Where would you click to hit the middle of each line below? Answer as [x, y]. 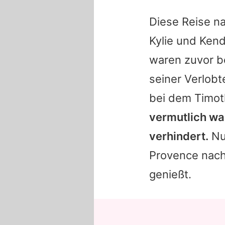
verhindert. [179, 136]
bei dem [172, 98]
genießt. [170, 174]
